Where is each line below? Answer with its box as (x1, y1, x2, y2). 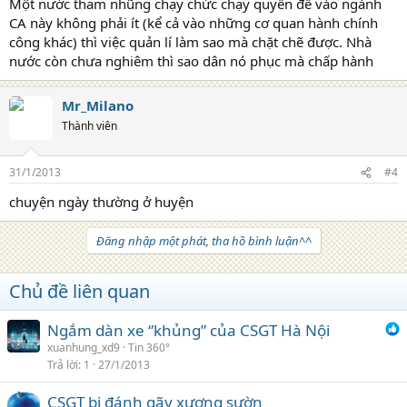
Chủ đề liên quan (9, 279, 150, 303)
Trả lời (47, 357, 78, 372)
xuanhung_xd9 (47, 340, 120, 355)
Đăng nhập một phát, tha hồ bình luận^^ (95, 233, 312, 249)
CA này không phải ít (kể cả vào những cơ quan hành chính (9, 13, 378, 32)
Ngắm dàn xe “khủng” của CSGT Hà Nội (47, 320, 330, 341)
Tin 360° (128, 340, 170, 355)
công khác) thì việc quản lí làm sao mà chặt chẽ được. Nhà (9, 32, 372, 51)
